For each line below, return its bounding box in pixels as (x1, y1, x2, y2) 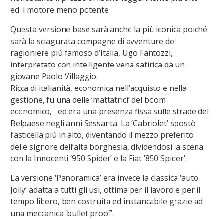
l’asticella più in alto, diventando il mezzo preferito (10, 130, 194, 141)
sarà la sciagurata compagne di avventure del (10, 36, 176, 47)
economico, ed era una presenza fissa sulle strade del (10, 106, 209, 117)
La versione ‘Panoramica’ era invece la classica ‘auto (10, 173, 198, 184)
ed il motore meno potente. (10, 4, 110, 16)
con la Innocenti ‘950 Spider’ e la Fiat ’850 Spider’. (10, 153, 187, 164)
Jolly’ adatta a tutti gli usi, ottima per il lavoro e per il (10, 184, 200, 196)
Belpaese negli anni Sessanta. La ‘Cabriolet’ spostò (10, 118, 196, 129)
